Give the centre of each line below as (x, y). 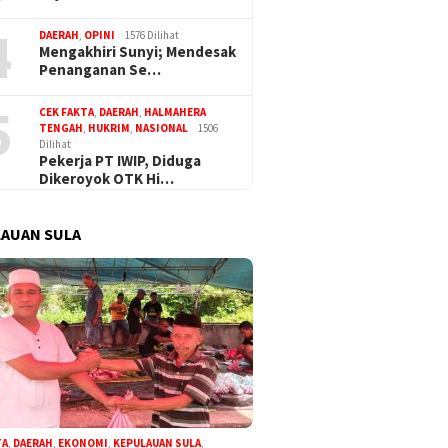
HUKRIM (109, 127)
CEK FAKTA (67, 111)
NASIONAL (162, 127)
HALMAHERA (175, 111)
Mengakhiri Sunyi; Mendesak (138, 51)
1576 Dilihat (152, 34)
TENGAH (61, 127)
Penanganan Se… (100, 69)
